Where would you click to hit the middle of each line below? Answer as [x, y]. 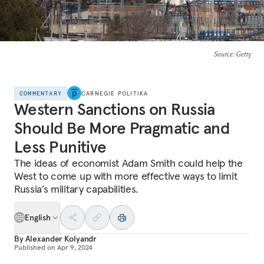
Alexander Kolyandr [61, 239]
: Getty [242, 54]
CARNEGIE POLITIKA [115, 93]
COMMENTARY [41, 93]
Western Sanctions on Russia [115, 109]
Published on [35, 247]
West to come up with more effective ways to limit [126, 176]
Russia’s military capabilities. [76, 189]
